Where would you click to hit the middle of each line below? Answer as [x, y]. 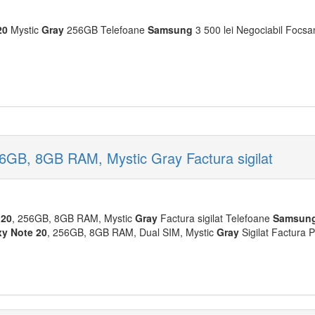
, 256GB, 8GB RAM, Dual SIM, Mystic [132, 232]
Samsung [170, 30]
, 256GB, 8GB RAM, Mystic [73, 218]
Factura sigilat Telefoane [215, 218]
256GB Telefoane [106, 30]
